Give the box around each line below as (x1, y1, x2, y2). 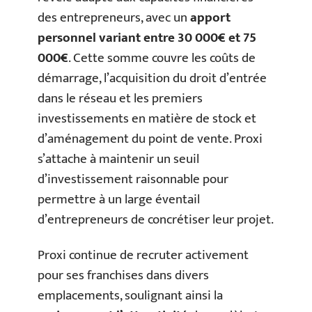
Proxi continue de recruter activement (38, 244, 249, 267)
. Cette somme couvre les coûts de (68, 47, 256, 69)
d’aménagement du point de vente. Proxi (38, 127, 263, 150)
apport (190, 6, 231, 29)
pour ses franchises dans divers (38, 265, 209, 287)
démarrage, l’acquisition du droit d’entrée (38, 67, 267, 89)
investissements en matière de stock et (38, 107, 256, 130)
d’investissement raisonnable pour (38, 168, 228, 190)
